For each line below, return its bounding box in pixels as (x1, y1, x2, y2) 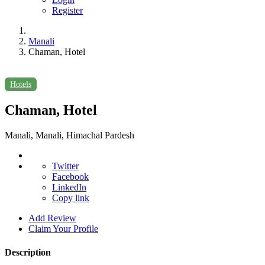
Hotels (9, 79, 31, 89)
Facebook (52, 172, 89, 182)
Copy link (52, 193, 89, 203)
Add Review (28, 213, 76, 224)
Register (52, 5, 83, 15)
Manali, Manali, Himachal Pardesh (5, 130, 134, 141)
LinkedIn (52, 182, 86, 193)
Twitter (52, 161, 79, 172)
